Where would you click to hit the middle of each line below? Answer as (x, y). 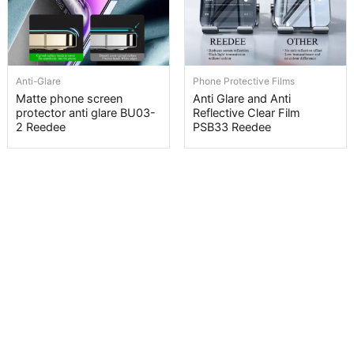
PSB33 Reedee (232, 127)
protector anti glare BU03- (86, 113)
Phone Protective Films (244, 81)
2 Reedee (41, 127)
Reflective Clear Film (247, 113)
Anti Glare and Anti (242, 98)
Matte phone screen (69, 98)
